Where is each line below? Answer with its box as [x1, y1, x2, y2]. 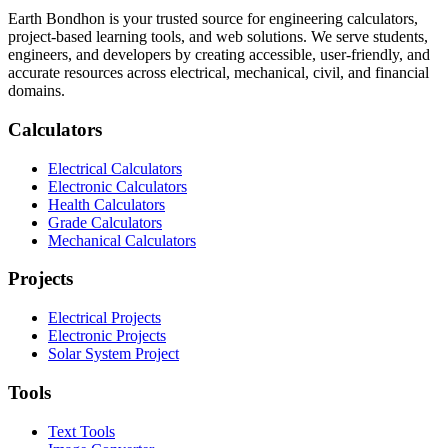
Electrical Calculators [48, 159, 182, 177]
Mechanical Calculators [48, 231, 196, 249]
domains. [8, 82, 65, 100]
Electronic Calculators [48, 177, 187, 195]
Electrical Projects [48, 309, 161, 327]
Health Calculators [48, 195, 165, 213]
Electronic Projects [48, 327, 166, 345]
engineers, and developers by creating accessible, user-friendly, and [8, 46, 430, 64]
